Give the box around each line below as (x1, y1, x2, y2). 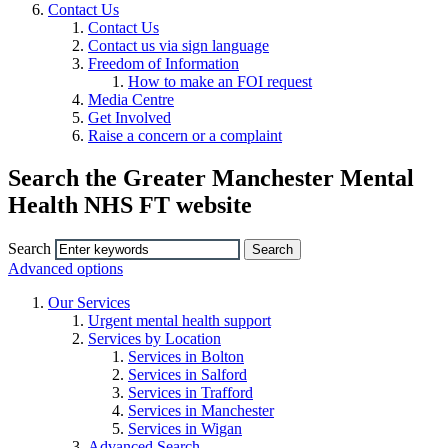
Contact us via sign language (88, 36, 269, 54)
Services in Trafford (128, 383, 253, 401)
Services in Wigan (128, 419, 242, 437)
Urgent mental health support (88, 311, 271, 329)
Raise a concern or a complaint (88, 126, 282, 144)
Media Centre (88, 90, 174, 108)
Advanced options (8, 259, 123, 277)
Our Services (48, 293, 130, 311)
